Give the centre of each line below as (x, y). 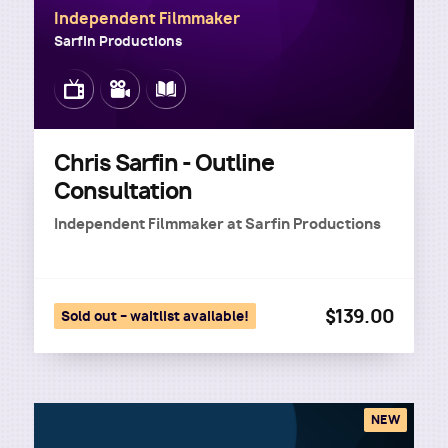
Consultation (123, 191)
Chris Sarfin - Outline (164, 163)
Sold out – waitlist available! (155, 316)
